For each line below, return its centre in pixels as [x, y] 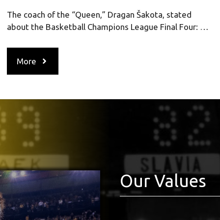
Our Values [163, 181]
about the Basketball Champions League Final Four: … [108, 27]
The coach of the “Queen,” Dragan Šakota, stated [99, 14]
